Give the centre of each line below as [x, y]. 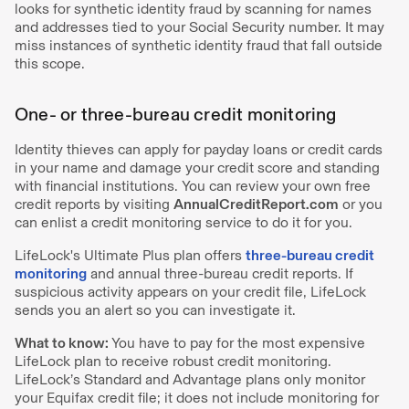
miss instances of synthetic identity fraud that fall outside [199, 45]
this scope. [50, 63]
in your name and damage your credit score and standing [197, 168]
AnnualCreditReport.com [256, 204]
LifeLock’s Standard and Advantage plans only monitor [190, 379]
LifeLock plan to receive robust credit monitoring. [173, 361]
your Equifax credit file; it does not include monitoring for [197, 398]
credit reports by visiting [94, 204]
